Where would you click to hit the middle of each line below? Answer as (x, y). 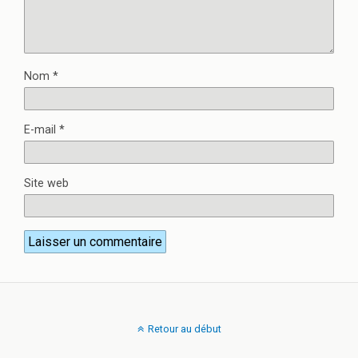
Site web (46, 183)
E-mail (42, 129)
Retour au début (184, 328)
